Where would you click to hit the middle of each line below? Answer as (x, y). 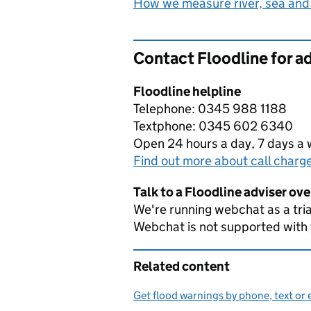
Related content (182, 266)
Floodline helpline (187, 91)
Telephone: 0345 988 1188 (210, 109)
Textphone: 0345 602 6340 (213, 126)
